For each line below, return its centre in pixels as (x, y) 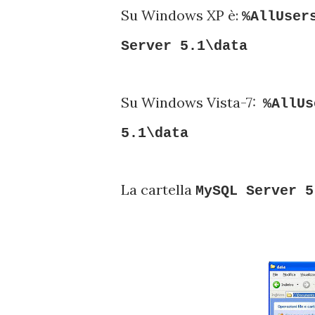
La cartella (158, 189)
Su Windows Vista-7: (192, 102)
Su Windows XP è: (181, 15)
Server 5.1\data (184, 46)
